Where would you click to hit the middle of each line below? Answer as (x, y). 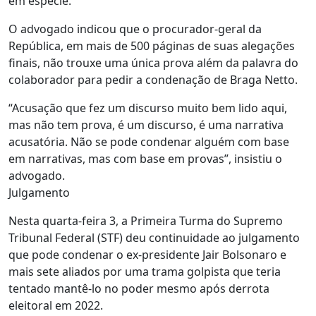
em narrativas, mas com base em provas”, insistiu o (145, 159)
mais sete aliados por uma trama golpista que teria (145, 272)
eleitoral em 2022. (56, 306)
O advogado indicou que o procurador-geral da (135, 29)
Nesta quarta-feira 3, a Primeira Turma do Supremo (146, 221)
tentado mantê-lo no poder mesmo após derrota (139, 289)
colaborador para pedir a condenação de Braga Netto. (153, 80)
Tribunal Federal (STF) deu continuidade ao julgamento (154, 238)
